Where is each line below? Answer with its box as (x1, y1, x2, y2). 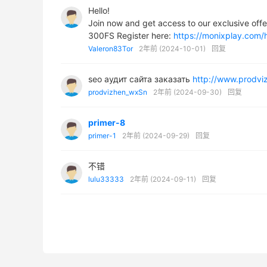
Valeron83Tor (88, 44, 133, 54)
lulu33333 (88, 175, 124, 184)
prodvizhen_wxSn (88, 88, 147, 97)
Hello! (88, 5, 110, 16)
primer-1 (88, 131, 116, 141)
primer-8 (88, 117, 125, 128)
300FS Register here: (88, 30, 173, 41)
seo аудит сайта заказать (88, 74, 193, 85)
